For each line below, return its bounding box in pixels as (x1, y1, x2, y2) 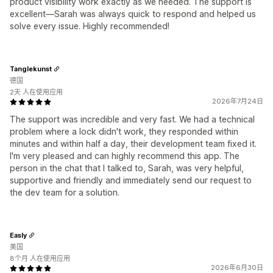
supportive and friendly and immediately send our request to (10, 175, 252, 186)
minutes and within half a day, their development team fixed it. (10, 138, 257, 149)
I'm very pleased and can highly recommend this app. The (10, 151, 239, 161)
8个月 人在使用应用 (10, 254, 70, 263)
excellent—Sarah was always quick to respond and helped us (10, 9, 256, 19)
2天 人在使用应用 (10, 88, 63, 97)
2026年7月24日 (212, 97, 263, 106)
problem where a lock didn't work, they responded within (10, 126, 238, 137)
